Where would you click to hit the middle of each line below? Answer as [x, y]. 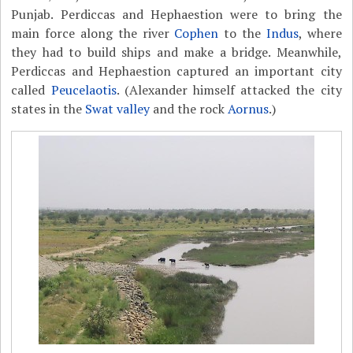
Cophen [197, 33]
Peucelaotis [84, 90]
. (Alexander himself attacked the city [229, 90]
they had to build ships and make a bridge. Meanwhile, [176, 52]
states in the [48, 109]
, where [320, 33]
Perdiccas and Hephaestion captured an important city [176, 71]
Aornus [249, 109]
